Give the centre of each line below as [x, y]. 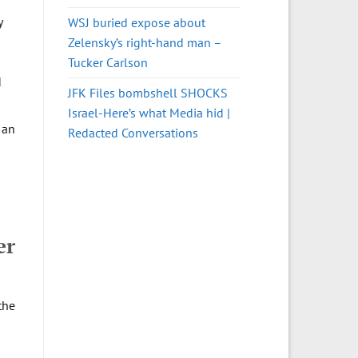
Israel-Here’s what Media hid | [149, 112]
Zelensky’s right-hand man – [144, 42]
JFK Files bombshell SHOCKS [147, 92]
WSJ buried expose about [136, 22]
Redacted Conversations [133, 132]
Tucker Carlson [107, 62]
